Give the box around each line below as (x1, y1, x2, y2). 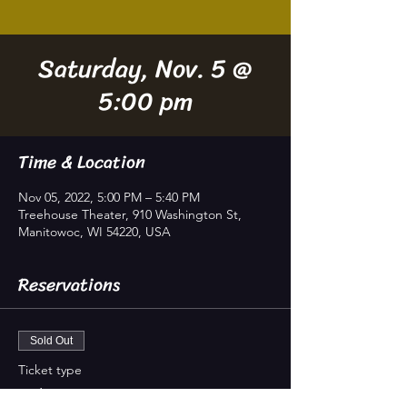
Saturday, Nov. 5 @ (38, 46, 253, 91)
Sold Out (30, 334, 73, 347)
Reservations (18, 269, 120, 301)
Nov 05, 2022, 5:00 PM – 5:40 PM (18, 189, 200, 205)
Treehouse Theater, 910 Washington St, (18, 206, 242, 223)
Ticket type (18, 362, 82, 378)
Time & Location (18, 146, 145, 178)
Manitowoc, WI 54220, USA (18, 223, 171, 240)
